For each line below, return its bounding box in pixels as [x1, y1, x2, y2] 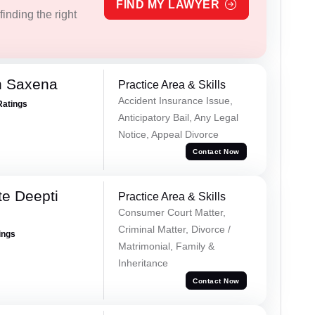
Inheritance [117, 257, 168, 269]
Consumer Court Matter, [117, 207, 226, 219]
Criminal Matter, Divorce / [117, 224, 231, 236]
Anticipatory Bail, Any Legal [117, 111, 238, 123]
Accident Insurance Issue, [117, 94, 233, 106]
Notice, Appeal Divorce [117, 128, 219, 140]
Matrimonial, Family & [117, 240, 214, 252]
